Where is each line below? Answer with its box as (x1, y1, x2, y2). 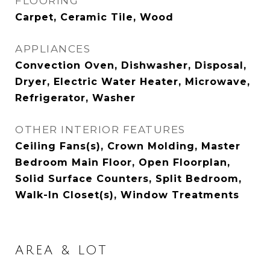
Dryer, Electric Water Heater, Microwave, (15, 76, 250, 87)
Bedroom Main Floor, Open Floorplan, (15, 157, 230, 168)
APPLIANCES (15, 43, 90, 55)
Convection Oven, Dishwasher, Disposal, (15, 60, 246, 71)
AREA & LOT (15, 243, 107, 257)
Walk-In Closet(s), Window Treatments (15, 189, 239, 201)
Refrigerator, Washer (15, 92, 136, 104)
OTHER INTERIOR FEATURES (15, 124, 186, 136)
